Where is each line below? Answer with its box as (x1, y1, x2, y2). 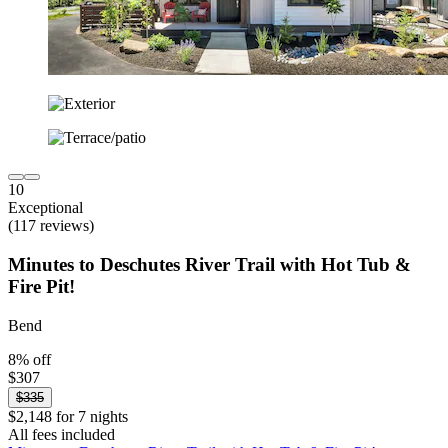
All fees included (8, 425, 115, 443)
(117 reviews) (8, 217, 94, 235)
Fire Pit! (8, 275, 75, 297)
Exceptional (8, 199, 83, 217)
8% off (8, 350, 51, 368)
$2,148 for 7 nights (8, 407, 128, 425)
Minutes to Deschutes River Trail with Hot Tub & (8, 253, 411, 275)
